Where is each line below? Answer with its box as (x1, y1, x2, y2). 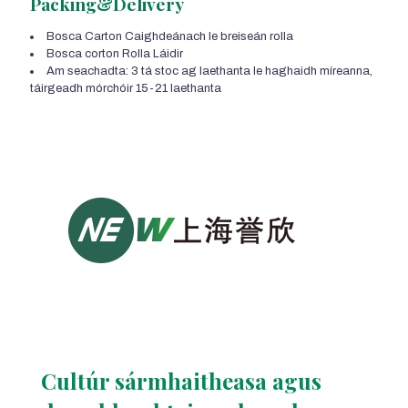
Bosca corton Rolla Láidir (46, 47, 183, 61)
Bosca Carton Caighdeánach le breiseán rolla (46, 30, 293, 44)
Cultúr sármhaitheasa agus (41, 366, 321, 396)
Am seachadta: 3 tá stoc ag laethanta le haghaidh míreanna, (46, 65, 372, 78)
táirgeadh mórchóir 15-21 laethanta (30, 82, 221, 96)
